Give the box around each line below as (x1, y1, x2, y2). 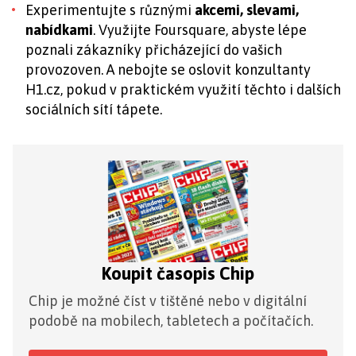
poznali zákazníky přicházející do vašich (25, 41, 282, 58)
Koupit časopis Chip (102, 263, 254, 284)
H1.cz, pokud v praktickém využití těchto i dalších (25, 81, 341, 98)
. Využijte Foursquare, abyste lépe (93, 21, 307, 38)
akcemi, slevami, (195, 2, 299, 18)
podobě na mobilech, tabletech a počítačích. (29, 312, 313, 329)
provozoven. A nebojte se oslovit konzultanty (25, 61, 311, 78)
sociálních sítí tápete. (25, 101, 162, 118)
